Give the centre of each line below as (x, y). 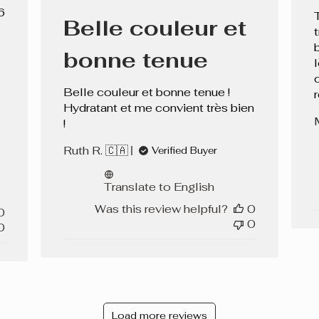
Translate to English (159, 187)
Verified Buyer (185, 151)
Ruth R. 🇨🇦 (96, 151)
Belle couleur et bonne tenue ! (147, 93)
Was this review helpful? (161, 209)
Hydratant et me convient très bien (159, 108)
